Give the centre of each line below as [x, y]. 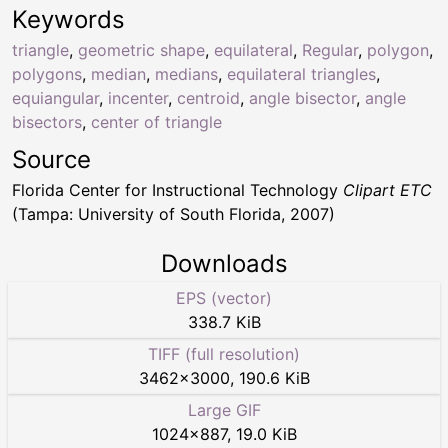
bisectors [47, 122]
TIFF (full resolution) [224, 354]
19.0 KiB [266, 434]
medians [186, 74]
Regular [330, 50]
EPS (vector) [224, 298]
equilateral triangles [301, 74]
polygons [47, 74]
